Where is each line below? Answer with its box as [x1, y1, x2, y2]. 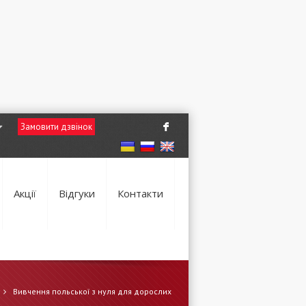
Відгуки [59, 186, 95, 200]
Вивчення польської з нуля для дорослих [13, 286, 171, 296]
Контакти [117, 186, 163, 200]
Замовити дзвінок [20, 121, 92, 133]
